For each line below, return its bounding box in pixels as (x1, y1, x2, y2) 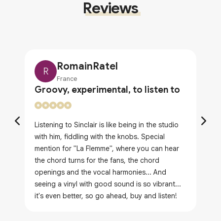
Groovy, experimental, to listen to (35, 84, 180, 96)
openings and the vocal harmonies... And (35, 168, 166, 177)
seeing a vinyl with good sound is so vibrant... (35, 180, 181, 189)
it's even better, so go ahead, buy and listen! (35, 191, 177, 201)
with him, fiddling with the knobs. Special (35, 132, 165, 142)
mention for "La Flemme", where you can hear (35, 144, 179, 153)
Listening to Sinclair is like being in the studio (35, 120, 179, 130)
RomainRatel (57, 60, 118, 73)
